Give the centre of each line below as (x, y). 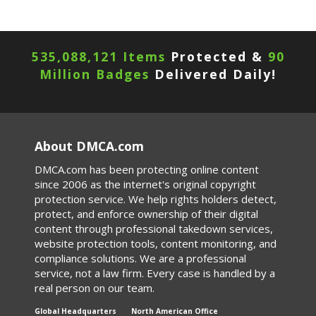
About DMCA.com (89, 146)
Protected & (217, 56)
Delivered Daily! (213, 74)
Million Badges (95, 74)
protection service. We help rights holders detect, (156, 199)
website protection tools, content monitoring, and (156, 243)
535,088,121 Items (98, 56)
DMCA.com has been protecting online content (147, 169)
